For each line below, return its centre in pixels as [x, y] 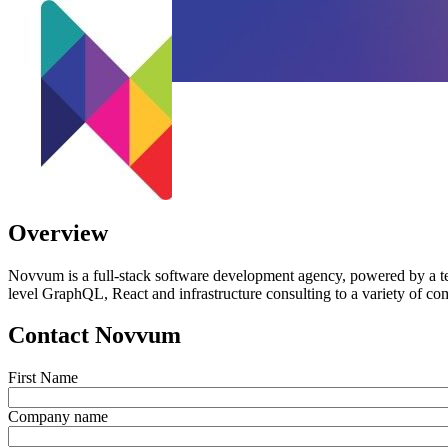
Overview [58, 232]
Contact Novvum [94, 335]
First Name [43, 378]
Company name [58, 417]
